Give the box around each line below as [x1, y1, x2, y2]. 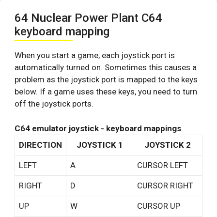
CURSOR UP [137, 201, 180, 211]
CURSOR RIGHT [137, 180, 193, 190]
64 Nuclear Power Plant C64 [15, 11, 162, 25]
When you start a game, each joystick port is [15, 50, 175, 61]
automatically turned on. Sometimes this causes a [15, 62, 197, 73]
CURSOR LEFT [137, 160, 188, 170]
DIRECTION [19, 139, 62, 150]
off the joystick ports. [15, 99, 93, 109]
